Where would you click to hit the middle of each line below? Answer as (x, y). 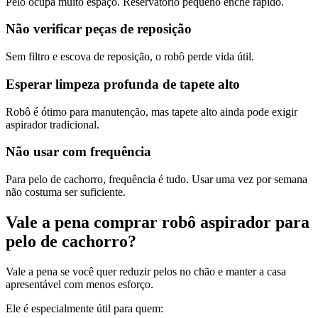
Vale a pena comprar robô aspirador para (158, 222)
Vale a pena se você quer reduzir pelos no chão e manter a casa (146, 271)
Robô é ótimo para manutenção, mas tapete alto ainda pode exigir (152, 111)
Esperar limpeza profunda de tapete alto (123, 84)
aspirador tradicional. (53, 124)
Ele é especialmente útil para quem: (84, 308)
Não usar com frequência (78, 152)
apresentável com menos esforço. (79, 284)
